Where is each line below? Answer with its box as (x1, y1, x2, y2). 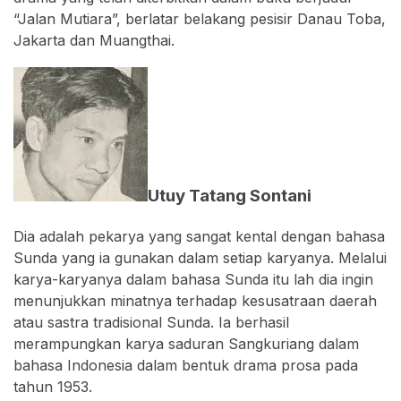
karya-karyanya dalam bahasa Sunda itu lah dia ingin (13, 270, 373, 289)
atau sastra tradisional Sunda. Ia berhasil (13, 313, 289, 332)
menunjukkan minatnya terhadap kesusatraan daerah (13, 292, 377, 311)
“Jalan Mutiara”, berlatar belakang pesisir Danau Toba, (13, 9, 386, 28)
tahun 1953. (13, 378, 92, 397)
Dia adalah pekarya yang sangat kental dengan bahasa (13, 227, 385, 246)
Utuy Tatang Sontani (148, 185, 311, 207)
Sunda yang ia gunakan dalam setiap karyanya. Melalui (13, 249, 387, 268)
